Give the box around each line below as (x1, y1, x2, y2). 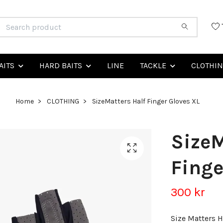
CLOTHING (47, 97, 79, 106)
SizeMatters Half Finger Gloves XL (91, 97, 200, 106)
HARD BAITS (39, 61, 82, 70)
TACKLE (140, 61, 166, 70)
